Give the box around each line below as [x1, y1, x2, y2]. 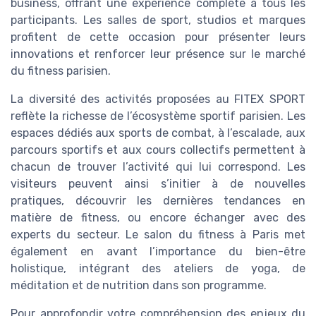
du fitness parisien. [11, 64, 111, 78]
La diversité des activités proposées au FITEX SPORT [11, 92, 305, 107]
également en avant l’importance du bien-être [11, 245, 305, 259]
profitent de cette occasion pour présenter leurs [11, 30, 305, 44]
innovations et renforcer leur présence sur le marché [11, 47, 305, 61]
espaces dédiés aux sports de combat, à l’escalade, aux [11, 126, 305, 140]
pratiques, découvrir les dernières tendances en [11, 194, 305, 208]
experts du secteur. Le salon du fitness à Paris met [11, 228, 305, 242]
